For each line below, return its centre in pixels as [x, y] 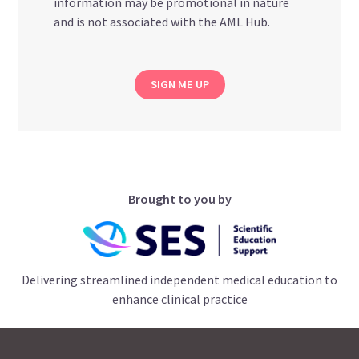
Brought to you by [179, 198]
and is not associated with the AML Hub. [162, 21]
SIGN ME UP [179, 84]
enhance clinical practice [179, 298]
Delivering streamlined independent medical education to [179, 279]
